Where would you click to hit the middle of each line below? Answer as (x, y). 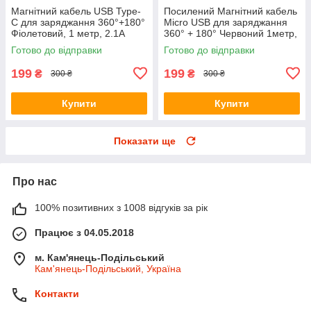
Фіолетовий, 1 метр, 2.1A (68, 33)
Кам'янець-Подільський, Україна (108, 268)
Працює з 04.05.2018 (84, 232)
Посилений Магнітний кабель (230, 11)
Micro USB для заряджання (226, 22)
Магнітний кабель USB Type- (76, 11)
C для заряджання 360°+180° (78, 22)
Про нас (35, 181)
